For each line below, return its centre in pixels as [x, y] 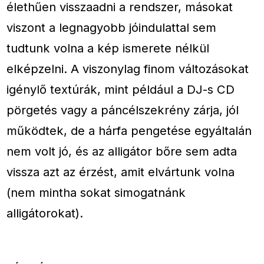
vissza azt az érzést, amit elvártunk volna [121, 171]
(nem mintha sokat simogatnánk [96, 192]
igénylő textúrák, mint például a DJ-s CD [121, 89]
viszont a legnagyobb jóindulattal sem [112, 27]
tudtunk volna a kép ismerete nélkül [108, 48]
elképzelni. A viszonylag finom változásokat [128, 68]
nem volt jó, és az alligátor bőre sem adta [122, 151]
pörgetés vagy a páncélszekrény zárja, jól [123, 110]
